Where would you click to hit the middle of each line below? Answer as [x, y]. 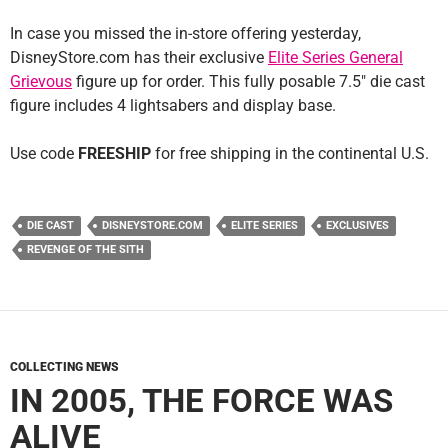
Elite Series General [335, 57]
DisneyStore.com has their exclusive [139, 57]
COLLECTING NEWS [64, 366]
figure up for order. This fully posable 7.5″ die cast [248, 81]
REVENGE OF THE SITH [85, 249]
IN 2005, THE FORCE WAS [201, 400]
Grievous [41, 81]
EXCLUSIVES [357, 225]
